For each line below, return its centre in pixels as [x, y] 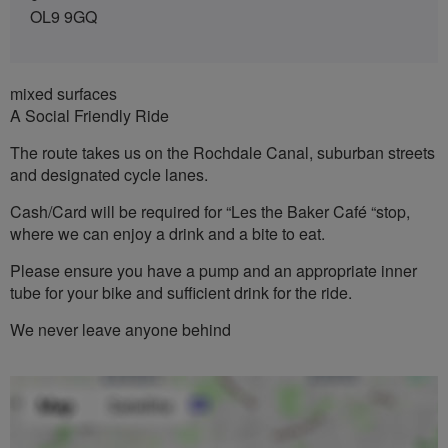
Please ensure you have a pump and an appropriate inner [213, 270]
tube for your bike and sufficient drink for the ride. [181, 292]
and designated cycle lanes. [109, 174]
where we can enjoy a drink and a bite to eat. [167, 233]
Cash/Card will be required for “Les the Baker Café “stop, [210, 211]
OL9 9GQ [63, 16]
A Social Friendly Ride [89, 115]
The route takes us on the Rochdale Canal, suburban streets [222, 152]
